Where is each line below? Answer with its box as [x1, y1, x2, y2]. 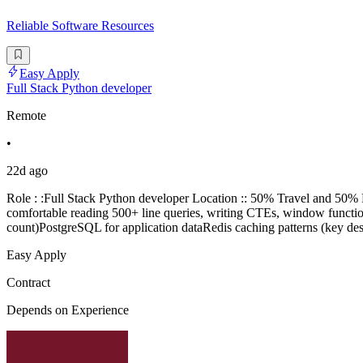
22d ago [6, 163, 48, 177]
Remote [6, 108, 46, 122]
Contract [6, 275, 50, 289]
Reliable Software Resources [6, 19, 154, 33]
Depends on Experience [6, 302, 129, 317]
